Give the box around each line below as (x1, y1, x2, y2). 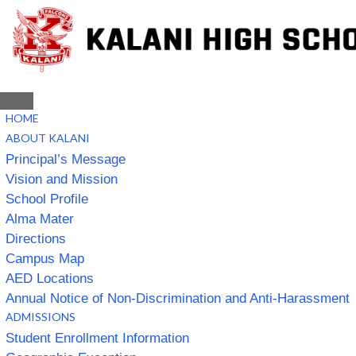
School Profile (6, 191, 88, 207)
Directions (6, 230, 66, 246)
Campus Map (6, 250, 84, 266)
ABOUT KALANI (6, 130, 90, 145)
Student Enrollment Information (6, 330, 189, 346)
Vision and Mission (6, 171, 118, 187)
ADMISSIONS (6, 309, 75, 323)
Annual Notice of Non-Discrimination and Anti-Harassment (6, 290, 350, 306)
